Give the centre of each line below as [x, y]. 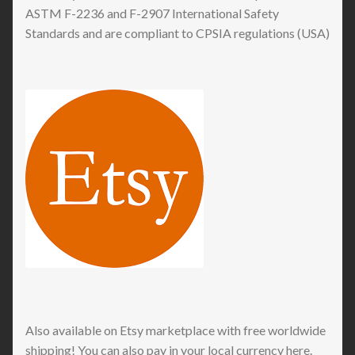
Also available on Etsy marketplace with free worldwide [176, 330]
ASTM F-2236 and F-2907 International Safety [152, 13]
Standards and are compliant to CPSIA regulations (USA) [177, 33]
